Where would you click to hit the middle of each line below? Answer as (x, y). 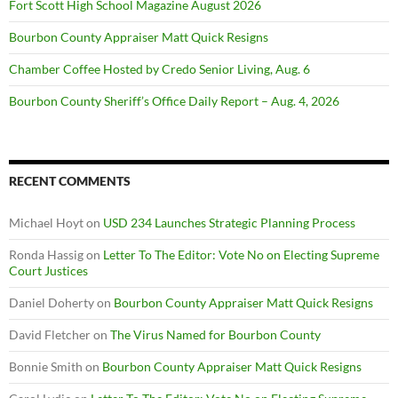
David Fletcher (50, 334)
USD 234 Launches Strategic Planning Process (229, 222)
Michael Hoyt (46, 222)
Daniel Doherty (52, 302)
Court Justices (48, 270)
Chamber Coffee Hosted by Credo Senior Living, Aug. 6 (159, 68)
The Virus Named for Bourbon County (215, 334)
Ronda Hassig (46, 254)
